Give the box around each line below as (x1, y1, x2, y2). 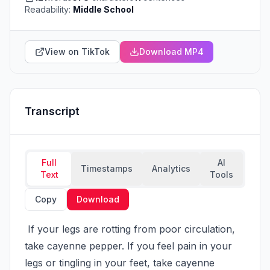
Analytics (152, 163, 190, 174)
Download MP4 (139, 46, 204, 57)
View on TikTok (45, 46, 110, 57)
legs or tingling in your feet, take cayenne (25, 257, 215, 269)
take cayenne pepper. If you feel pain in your (25, 240, 232, 252)
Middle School (73, 4, 134, 14)
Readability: (25, 4, 73, 14)
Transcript (25, 105, 80, 118)
